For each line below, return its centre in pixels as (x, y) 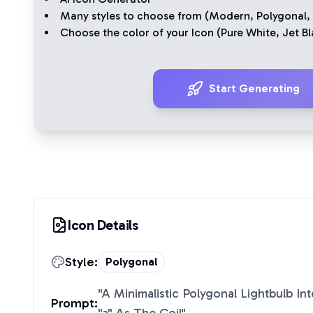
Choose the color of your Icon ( (140, 32)
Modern (230, 16)
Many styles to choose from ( (134, 16)
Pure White (248, 32)
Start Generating (254, 88)
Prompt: (74, 303)
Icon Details (103, 225)
